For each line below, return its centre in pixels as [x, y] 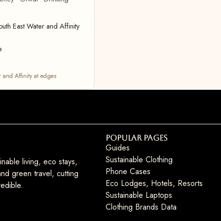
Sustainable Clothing [139, 160]
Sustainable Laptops [139, 195]
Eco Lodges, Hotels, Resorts [154, 183]
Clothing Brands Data [141, 207]
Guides [117, 148]
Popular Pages [136, 138]
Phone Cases [128, 171]
